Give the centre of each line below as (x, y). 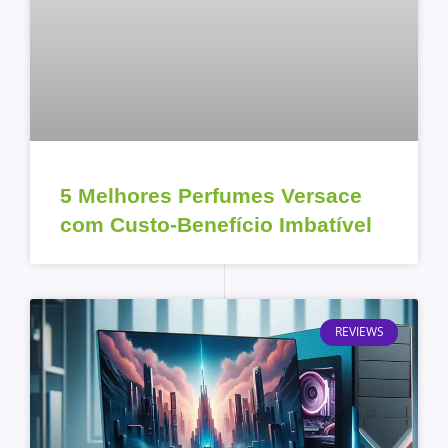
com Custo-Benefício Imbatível (216, 225)
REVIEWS (359, 332)
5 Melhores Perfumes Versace (211, 196)
